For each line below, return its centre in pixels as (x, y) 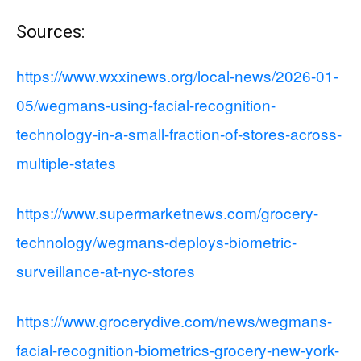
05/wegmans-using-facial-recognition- (146, 104)
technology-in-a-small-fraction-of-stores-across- (179, 133)
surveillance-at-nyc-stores (106, 270)
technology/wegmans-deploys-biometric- (156, 241)
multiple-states (66, 162)
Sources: (50, 32)
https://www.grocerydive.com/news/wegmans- (174, 320)
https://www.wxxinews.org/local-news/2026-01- (177, 75)
